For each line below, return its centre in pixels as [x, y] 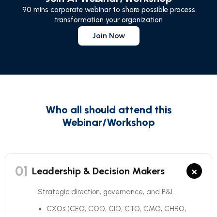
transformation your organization [108, 20]
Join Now [108, 36]
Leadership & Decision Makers [98, 171]
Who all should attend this [108, 110]
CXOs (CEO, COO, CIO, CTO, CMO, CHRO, [116, 209]
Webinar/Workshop [108, 122]
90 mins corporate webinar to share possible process [108, 10]
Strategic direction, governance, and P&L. [107, 192]
